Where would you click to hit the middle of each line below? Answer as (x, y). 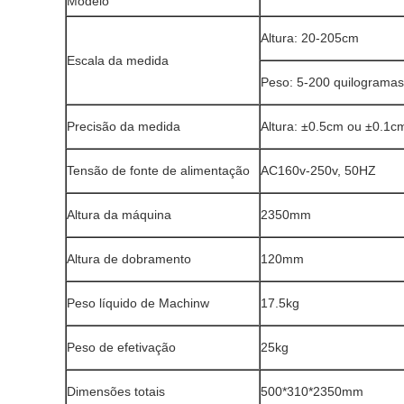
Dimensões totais (116, 391)
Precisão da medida (124, 126)
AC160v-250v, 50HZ (318, 170)
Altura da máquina (119, 215)
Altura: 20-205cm (310, 38)
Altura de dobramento (129, 259)
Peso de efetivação (121, 347)
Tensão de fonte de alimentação (158, 170)
